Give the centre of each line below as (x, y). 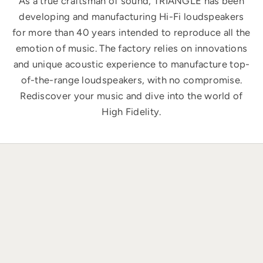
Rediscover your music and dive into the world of (131, 95)
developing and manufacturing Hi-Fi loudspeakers (131, 16)
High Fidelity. (131, 111)
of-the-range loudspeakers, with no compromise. (131, 80)
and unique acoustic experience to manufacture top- (131, 64)
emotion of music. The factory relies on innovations (131, 48)
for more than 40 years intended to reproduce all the (131, 32)
